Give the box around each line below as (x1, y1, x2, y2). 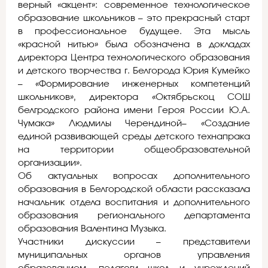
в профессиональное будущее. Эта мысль (18, 27, 250, 36)
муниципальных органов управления (18, 251, 250, 260)
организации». (18, 159, 82, 168)
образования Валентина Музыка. (18, 224, 166, 234)
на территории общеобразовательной (18, 145, 250, 155)
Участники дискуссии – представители (18, 237, 250, 247)
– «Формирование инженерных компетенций (18, 80, 250, 89)
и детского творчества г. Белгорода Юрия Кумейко (18, 66, 250, 76)
